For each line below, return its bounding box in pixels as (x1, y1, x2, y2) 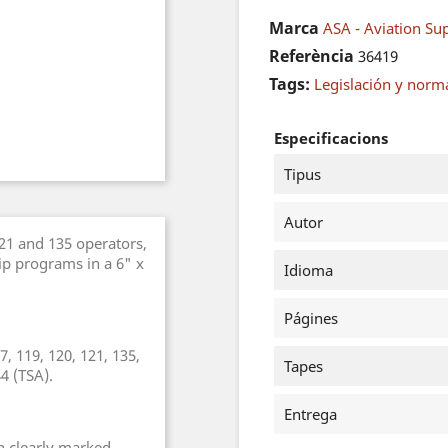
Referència (269, 45, 354, 67)
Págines (284, 308, 338, 328)
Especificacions (274, 128, 388, 148)
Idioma (284, 260, 333, 280)
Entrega (284, 404, 337, 424)
